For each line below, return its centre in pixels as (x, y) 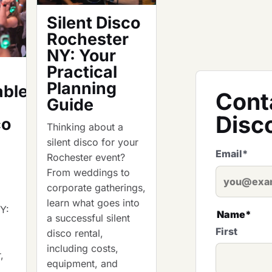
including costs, (83, 249)
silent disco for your (93, 142)
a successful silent (89, 218)
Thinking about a (85, 127)
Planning (82, 88)
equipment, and (83, 264)
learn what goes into (93, 203)
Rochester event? (86, 158)
